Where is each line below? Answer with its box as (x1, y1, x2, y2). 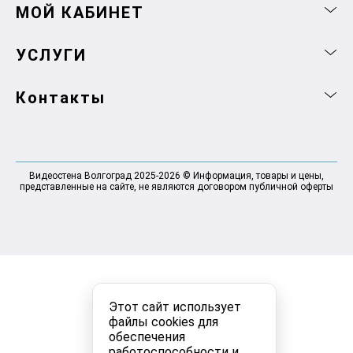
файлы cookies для (109, 314, 218, 329)
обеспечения (109, 329, 185, 344)
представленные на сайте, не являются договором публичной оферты (20, 180, 333, 192)
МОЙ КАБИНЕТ (16, 2, 144, 22)
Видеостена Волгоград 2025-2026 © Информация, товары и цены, (29, 169, 324, 181)
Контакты (16, 87, 106, 107)
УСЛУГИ (16, 45, 87, 65)
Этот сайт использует (109, 299, 241, 314)
